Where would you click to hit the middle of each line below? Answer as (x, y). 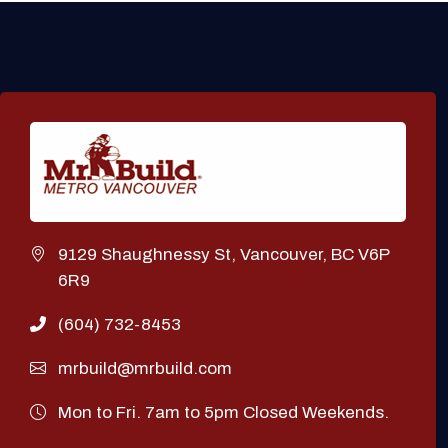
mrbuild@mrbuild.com (145, 369)
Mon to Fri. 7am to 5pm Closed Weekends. (223, 413)
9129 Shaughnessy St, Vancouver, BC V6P (223, 255)
